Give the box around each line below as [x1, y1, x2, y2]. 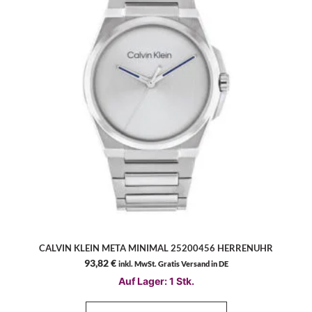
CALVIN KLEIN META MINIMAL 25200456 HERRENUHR [39, 242, 273, 253]
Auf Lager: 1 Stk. [118, 275, 194, 288]
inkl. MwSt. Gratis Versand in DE [118, 259, 228, 269]
